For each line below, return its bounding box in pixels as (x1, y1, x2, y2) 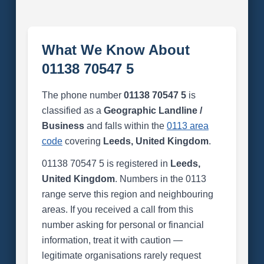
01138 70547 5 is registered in (41, 159, 170, 169)
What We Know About (41, 42, 190, 58)
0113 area (166, 121, 209, 131)
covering (62, 136, 103, 146)
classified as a (41, 105, 104, 115)
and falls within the (84, 121, 167, 131)
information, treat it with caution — (41, 235, 183, 245)
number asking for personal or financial (41, 220, 204, 230)
